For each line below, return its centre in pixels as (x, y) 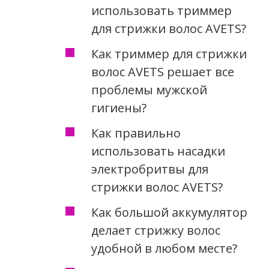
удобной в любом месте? (164, 248)
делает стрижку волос (156, 230)
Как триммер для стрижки (169, 53)
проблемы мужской (149, 89)
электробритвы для (150, 169)
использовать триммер (161, 10)
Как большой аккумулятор (169, 212)
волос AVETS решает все (162, 71)
